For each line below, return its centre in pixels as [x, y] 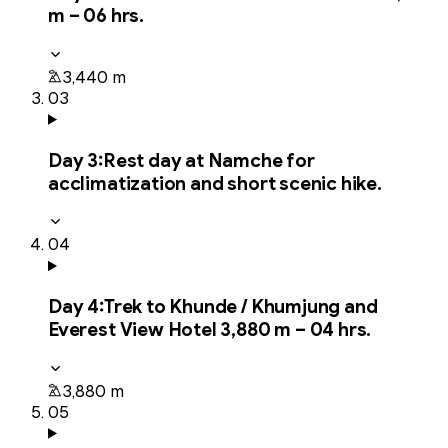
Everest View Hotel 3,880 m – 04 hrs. [210, 329]
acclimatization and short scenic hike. [215, 183]
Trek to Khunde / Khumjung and [240, 306]
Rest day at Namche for [208, 160]
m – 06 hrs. [96, 16]
